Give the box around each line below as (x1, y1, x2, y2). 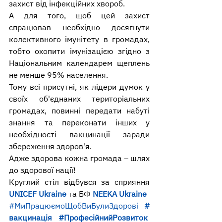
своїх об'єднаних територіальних (9, 94, 150, 104)
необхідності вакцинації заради (9, 129, 150, 140)
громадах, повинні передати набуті (9, 106, 150, 116)
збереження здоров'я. (9, 141, 92, 152)
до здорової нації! (9, 165, 76, 175)
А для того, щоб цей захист (9, 10, 150, 21)
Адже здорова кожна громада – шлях (9, 153, 150, 164)
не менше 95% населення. (9, 70, 108, 80)
